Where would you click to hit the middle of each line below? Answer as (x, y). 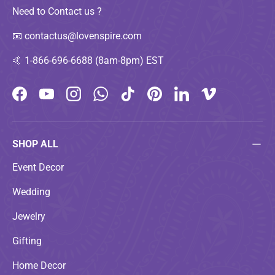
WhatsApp (122, 100)
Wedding (31, 192)
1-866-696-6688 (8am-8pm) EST (94, 60)
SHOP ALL (35, 144)
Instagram (95, 100)
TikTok (141, 100)
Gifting (27, 241)
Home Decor (39, 265)
